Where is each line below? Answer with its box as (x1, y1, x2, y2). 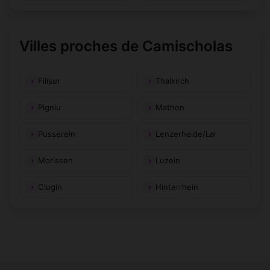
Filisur (38, 76, 60, 86)
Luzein (155, 155, 180, 166)
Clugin (38, 182, 62, 192)
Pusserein (38, 129, 75, 139)
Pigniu (38, 102, 61, 113)
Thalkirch (155, 76, 189, 86)
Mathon (155, 102, 184, 113)
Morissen (38, 155, 73, 166)
